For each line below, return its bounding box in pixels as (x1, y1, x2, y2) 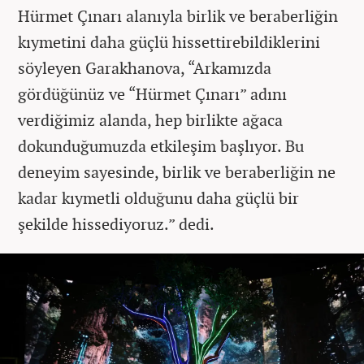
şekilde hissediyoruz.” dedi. (18, 212, 218, 235)
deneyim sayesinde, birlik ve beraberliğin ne (18, 160, 336, 183)
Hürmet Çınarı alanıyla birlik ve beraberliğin (18, 4, 338, 27)
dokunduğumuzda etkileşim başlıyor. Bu (18, 134, 304, 157)
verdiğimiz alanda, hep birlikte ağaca (18, 108, 283, 131)
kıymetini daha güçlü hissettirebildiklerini (18, 30, 320, 53)
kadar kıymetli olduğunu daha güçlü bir (18, 186, 299, 209)
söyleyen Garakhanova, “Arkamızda (18, 56, 271, 79)
